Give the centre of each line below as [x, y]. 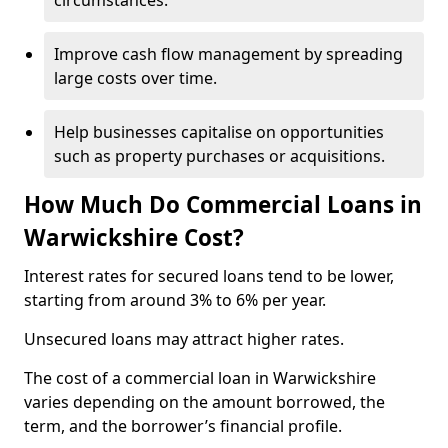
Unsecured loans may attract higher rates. [186, 339]
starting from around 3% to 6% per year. [175, 300]
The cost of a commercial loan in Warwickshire [200, 378]
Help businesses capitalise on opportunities [219, 132]
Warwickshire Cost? [134, 237]
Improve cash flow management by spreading [228, 54]
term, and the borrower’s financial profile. [185, 426]
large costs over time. [135, 78]
